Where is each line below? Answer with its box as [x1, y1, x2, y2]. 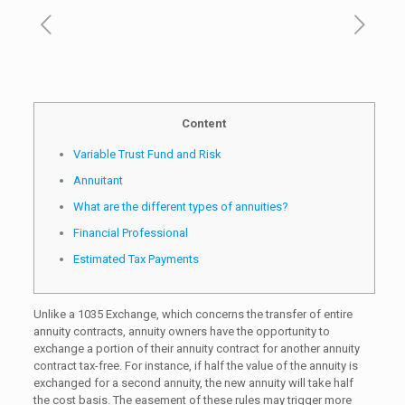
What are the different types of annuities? [72, 200, 288, 213]
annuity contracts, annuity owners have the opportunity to [33, 325, 330, 338]
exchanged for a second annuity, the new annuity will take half [33, 376, 353, 390]
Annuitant [72, 174, 123, 187]
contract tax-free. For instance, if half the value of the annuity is [33, 359, 358, 372]
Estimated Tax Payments [72, 252, 199, 266]
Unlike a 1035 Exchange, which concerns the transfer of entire [33, 307, 353, 321]
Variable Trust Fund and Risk [72, 147, 221, 161]
